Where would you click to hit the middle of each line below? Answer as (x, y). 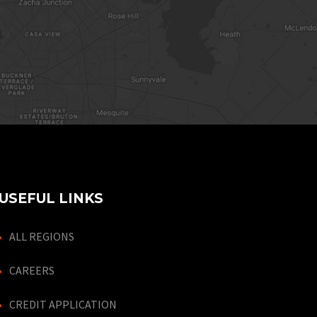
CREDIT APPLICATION (63, 304)
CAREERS (32, 270)
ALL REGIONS (42, 236)
